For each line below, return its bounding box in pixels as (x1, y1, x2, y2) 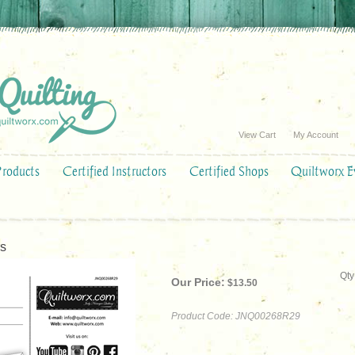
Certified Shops (189, 164, 269, 178)
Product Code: (171, 311, 233, 322)
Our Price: (171, 276, 225, 288)
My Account (293, 130, 338, 139)
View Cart (239, 130, 276, 139)
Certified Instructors (63, 164, 166, 178)
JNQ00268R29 (235, 311, 300, 322)
